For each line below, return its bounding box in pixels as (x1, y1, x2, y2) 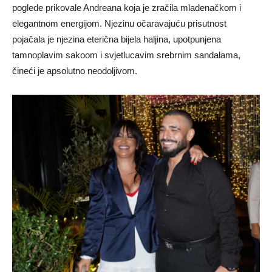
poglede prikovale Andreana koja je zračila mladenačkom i (12, 2, 241, 13)
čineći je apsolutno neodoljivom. (12, 66, 137, 76)
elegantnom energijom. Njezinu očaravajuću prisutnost (12, 18, 226, 29)
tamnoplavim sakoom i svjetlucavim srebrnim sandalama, (12, 50, 240, 61)
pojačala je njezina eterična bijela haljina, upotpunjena (12, 34, 221, 45)
